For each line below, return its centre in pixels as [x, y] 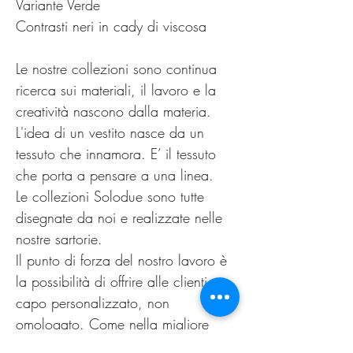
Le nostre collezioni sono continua [116, 69]
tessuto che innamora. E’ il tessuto [116, 154]
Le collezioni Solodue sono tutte [110, 196]
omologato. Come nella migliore [112, 324]
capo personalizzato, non [93, 303]
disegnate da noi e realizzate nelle [119, 217]
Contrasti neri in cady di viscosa [111, 26]
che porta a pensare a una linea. [115, 175]
